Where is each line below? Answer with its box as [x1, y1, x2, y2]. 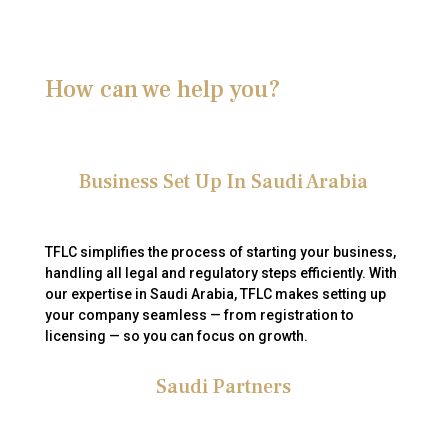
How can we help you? [44, 74, 281, 105]
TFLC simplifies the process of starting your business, [44, 244, 396, 260]
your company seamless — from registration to [44, 307, 354, 323]
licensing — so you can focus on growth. [44, 328, 308, 344]
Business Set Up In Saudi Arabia [79, 169, 369, 195]
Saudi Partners [156, 374, 292, 400]
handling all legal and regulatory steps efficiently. [44, 265, 366, 281]
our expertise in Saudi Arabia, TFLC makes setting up [44, 286, 386, 302]
